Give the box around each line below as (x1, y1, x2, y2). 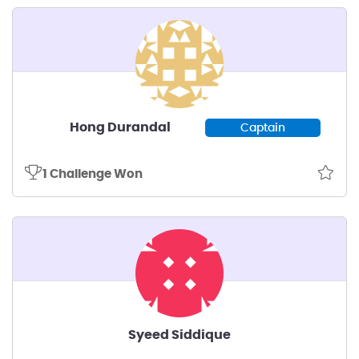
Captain (240, 122, 286, 134)
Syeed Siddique (128, 328, 231, 341)
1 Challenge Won (42, 167, 143, 180)
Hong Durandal (69, 121, 171, 135)
